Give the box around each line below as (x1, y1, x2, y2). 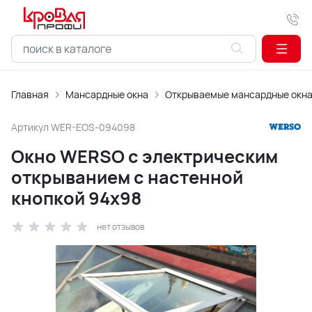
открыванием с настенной (11, 165, 243, 189)
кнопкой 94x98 (11, 186, 141, 210)
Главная (11, 88, 49, 101)
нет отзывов (97, 221, 144, 233)
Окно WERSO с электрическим (11, 144, 278, 169)
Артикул (11, 120, 51, 134)
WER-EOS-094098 (51, 120, 135, 134)
